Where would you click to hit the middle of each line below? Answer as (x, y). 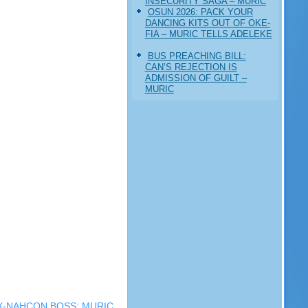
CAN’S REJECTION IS (191, 67)
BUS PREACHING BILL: (197, 56)
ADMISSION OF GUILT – (196, 78)
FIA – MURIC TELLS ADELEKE (208, 34)
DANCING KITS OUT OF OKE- (207, 23)
